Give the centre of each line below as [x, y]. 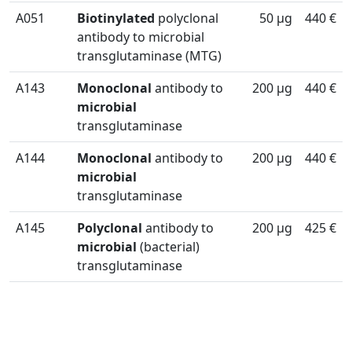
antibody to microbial [141, 37]
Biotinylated [116, 18]
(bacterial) [170, 247]
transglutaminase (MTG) [149, 56]
